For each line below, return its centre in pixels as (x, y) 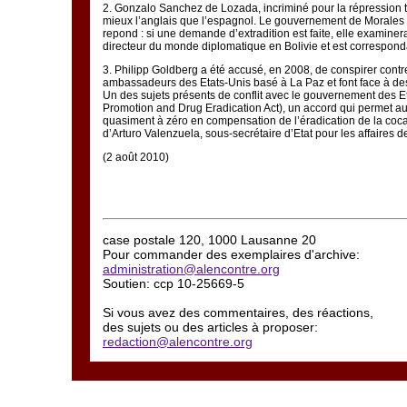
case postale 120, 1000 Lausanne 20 (209, 240)
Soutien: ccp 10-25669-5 (174, 283)
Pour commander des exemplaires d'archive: (231, 254)
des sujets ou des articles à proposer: (210, 327)
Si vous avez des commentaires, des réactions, (238, 313)
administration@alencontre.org (191, 269)
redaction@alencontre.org (178, 342)
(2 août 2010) (136, 157)
